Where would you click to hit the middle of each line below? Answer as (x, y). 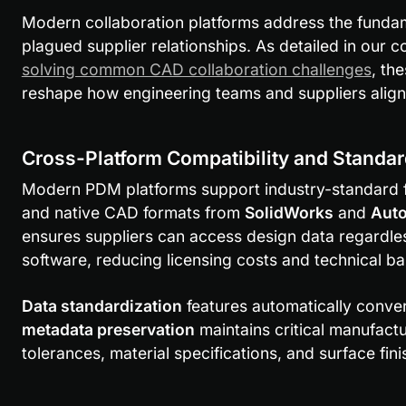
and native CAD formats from (133, 212)
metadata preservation (108, 329)
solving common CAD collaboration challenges (196, 69)
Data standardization (101, 305)
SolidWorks (289, 212)
